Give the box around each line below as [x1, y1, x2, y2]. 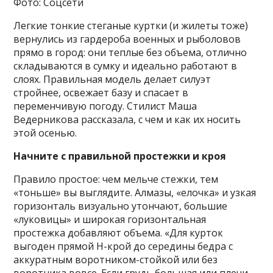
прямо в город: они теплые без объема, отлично [13, 46, 247, 60]
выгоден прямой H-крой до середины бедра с [13, 239, 233, 253]
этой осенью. [13, 126, 77, 140]
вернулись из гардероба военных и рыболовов [13, 32, 241, 46]
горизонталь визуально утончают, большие [13, 199, 228, 213]
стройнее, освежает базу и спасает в [13, 86, 189, 100]
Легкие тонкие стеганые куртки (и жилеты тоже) [13, 19, 249, 33]
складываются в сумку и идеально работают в [13, 59, 238, 73]
